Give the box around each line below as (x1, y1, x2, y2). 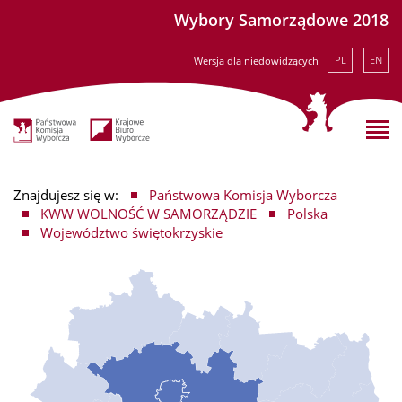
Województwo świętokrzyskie (40, 223, 223, 241)
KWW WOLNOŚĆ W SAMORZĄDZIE (40, 204, 257, 223)
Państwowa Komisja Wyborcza (149, 185, 337, 204)
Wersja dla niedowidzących (194, 53, 319, 67)
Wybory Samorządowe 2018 (174, 9, 389, 31)
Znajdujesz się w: (13, 185, 118, 204)
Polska (287, 204, 328, 223)
